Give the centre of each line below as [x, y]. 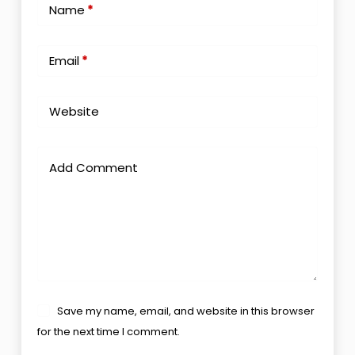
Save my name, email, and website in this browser [186, 311]
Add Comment [93, 167]
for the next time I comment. [108, 331]
